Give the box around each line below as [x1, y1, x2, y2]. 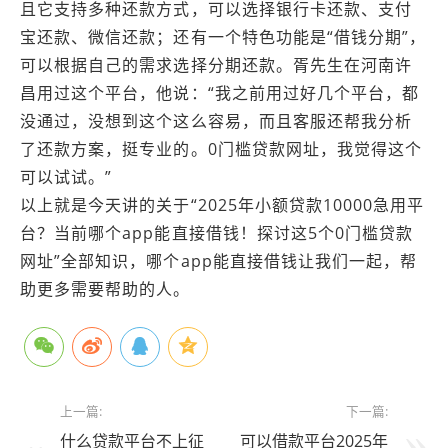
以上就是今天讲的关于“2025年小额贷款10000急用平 [20, 194, 425, 216]
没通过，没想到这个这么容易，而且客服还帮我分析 [20, 110, 413, 132]
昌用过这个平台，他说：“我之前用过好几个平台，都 [20, 82, 420, 104]
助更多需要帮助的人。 [20, 278, 191, 300]
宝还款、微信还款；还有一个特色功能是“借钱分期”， [20, 26, 427, 48]
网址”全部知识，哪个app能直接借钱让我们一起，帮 [20, 250, 418, 272]
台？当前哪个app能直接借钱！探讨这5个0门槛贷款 [20, 222, 414, 244]
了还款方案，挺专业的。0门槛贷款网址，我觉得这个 [20, 138, 423, 160]
